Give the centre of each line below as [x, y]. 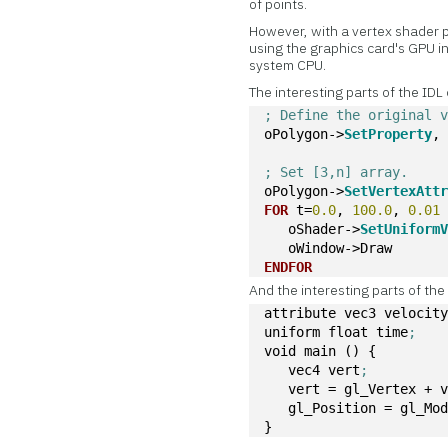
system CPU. [288, 65]
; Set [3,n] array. [340, 172]
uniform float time [336, 332]
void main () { [320, 351]
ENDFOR [288, 267]
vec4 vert [312, 370]
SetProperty [388, 134]
